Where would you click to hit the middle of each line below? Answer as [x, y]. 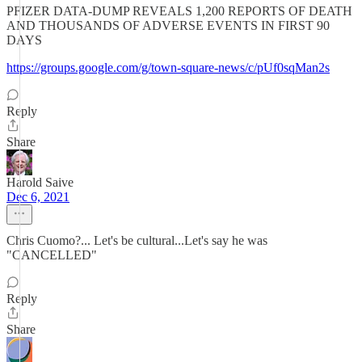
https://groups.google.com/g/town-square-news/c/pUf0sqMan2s [168, 67]
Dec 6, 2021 [38, 197]
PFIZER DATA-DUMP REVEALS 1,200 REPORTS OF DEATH [179, 11]
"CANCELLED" [52, 255]
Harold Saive [40, 182]
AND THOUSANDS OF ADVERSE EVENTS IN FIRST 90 [168, 25]
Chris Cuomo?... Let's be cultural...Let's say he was [137, 240]
